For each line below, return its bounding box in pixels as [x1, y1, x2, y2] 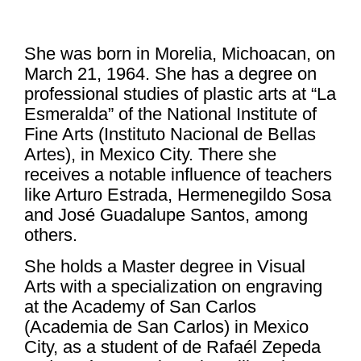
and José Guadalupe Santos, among [24, 205, 308, 225]
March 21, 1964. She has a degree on [24, 64, 317, 84]
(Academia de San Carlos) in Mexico [24, 317, 309, 338]
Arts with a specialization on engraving [24, 276, 322, 297]
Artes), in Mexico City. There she [24, 144, 276, 164]
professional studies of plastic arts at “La [24, 84, 336, 104]
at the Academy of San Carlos [24, 297, 256, 317]
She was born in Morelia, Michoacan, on [24, 44, 335, 64]
